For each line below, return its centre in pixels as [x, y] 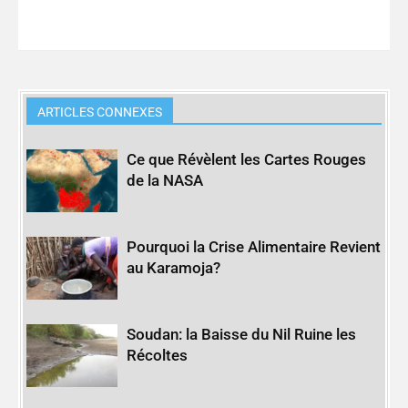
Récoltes [158, 356]
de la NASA [165, 181]
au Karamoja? [174, 268]
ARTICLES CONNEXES [100, 112]
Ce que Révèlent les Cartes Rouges [247, 160]
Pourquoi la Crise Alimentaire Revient [254, 247]
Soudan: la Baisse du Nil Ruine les [242, 335]
